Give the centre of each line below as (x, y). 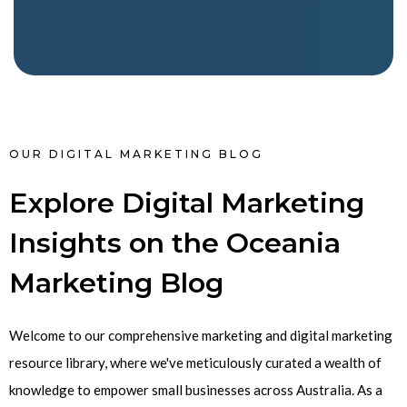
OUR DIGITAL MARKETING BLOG (136, 154)
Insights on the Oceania (175, 243)
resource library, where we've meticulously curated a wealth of (195, 362)
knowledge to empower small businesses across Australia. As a (196, 389)
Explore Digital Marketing (187, 203)
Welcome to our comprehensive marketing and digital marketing (201, 335)
